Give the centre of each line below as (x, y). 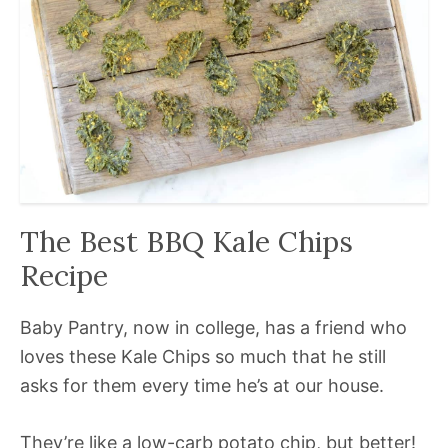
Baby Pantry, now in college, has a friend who (213, 327)
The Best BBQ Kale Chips (186, 241)
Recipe (64, 275)
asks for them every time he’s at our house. (202, 385)
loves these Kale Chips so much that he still (203, 356)
